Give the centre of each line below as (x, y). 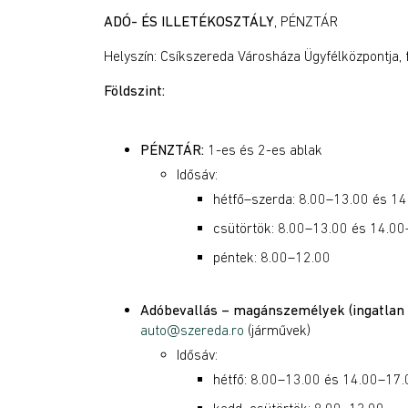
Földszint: (134, 90)
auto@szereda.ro (192, 330)
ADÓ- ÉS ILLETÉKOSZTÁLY (189, 21)
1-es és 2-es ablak (263, 149)
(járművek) (277, 330)
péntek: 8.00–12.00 (272, 257)
